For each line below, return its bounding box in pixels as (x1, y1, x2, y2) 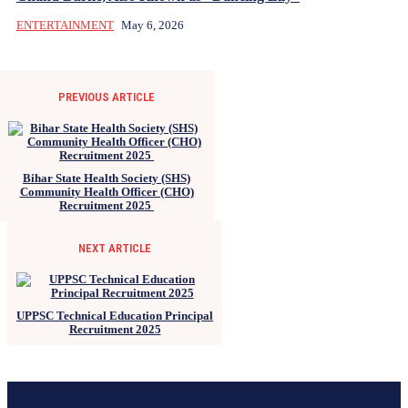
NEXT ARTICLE (78, 240, 151, 255)
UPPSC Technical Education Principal (16, 308, 213, 322)
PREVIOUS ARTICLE (58, 89, 155, 104)
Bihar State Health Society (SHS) (23, 170, 190, 185)
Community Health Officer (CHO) (19, 184, 194, 199)
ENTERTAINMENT (16, 17, 114, 32)
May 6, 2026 (121, 17, 184, 32)
